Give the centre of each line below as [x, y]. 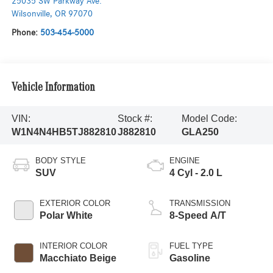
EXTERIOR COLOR [75, 204]
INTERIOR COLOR [73, 246]
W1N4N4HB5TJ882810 [64, 132]
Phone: [26, 33]
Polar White [66, 216]
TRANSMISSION [200, 204]
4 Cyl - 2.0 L [196, 173]
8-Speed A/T [198, 216]
